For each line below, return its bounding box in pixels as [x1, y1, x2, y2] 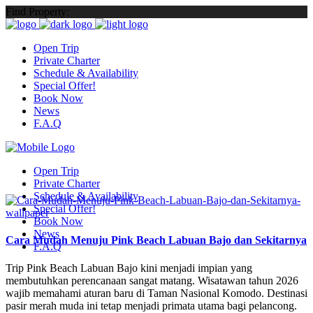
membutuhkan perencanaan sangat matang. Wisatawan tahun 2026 [6, 274, 298, 286]
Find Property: [6, 6, 69, 17]
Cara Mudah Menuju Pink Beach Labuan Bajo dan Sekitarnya [6, 234, 307, 247]
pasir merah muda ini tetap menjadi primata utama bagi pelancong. [6, 299, 297, 312]
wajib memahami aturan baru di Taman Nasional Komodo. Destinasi [6, 286, 307, 299]
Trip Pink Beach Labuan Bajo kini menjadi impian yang [6, 261, 252, 274]
